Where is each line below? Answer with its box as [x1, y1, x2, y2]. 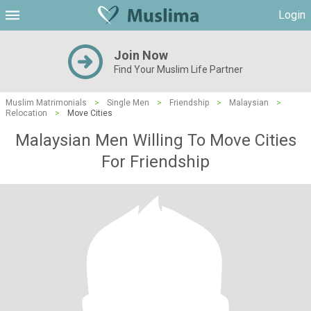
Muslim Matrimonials [6, 98, 87, 108]
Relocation [6, 108, 47, 118]
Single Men [107, 98, 149, 108]
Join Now [114, 48, 168, 62]
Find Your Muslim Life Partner [114, 64, 243, 75]
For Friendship [101, 152, 210, 171]
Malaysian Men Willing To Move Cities [15, 131, 296, 150]
